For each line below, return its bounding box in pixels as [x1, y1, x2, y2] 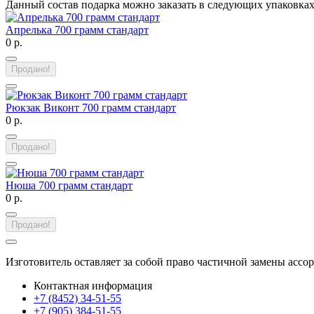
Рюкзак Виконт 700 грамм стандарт [6, 102, 176, 114]
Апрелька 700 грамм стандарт [6, 24, 149, 36]
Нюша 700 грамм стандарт [6, 179, 132, 192]
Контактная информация [34, 280, 152, 292]
